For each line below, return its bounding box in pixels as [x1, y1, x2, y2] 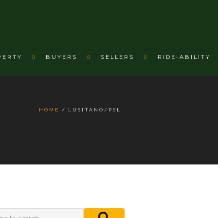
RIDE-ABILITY [158, 54, 211, 60]
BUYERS [46, 54, 77, 60]
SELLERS [101, 54, 134, 60]
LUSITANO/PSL [68, 107, 121, 112]
